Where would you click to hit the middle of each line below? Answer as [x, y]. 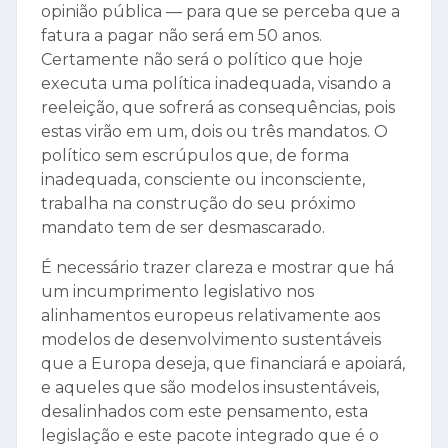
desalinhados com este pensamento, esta [204, 412]
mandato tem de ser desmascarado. [183, 228]
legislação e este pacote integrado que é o [210, 436]
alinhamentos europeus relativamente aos [210, 316]
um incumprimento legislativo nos [177, 292]
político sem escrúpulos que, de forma [195, 156]
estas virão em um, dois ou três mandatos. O [214, 132]
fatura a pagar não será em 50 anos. [181, 36]
